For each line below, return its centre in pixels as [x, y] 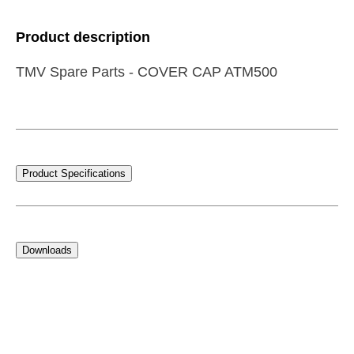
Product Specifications [74, 173]
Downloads [47, 250]
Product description [83, 37]
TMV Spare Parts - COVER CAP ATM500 [147, 72]
